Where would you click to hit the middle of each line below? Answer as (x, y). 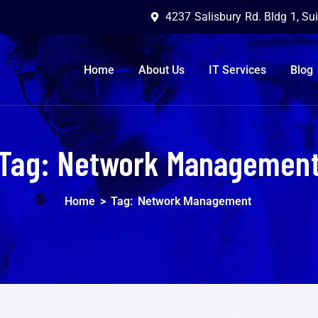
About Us (161, 70)
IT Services (238, 70)
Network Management (194, 201)
